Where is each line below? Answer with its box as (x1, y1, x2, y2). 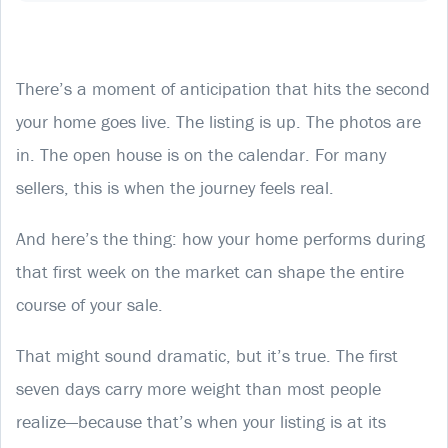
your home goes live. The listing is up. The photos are (16, 109, 421, 133)
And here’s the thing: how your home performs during (16, 226, 425, 250)
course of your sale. (16, 292, 163, 316)
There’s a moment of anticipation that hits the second (16, 76, 430, 100)
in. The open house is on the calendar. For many (16, 142, 386, 166)
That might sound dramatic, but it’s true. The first (16, 343, 398, 367)
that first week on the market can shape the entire (16, 259, 404, 283)
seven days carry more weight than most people (16, 376, 381, 400)
